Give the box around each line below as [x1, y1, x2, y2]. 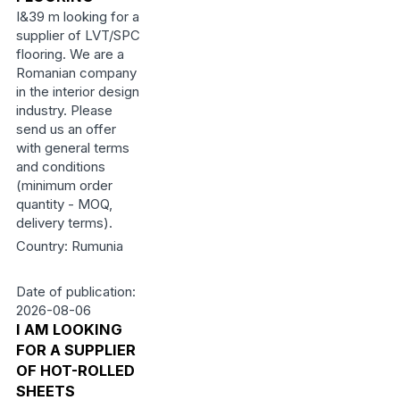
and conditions [15, 158, 105, 175]
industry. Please [15, 102, 112, 119]
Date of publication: [15, 283, 136, 300]
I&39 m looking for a [15, 8, 139, 25]
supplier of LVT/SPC [15, 27, 140, 44]
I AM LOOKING [15, 321, 122, 338]
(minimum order [15, 177, 112, 194]
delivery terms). [15, 214, 112, 231]
